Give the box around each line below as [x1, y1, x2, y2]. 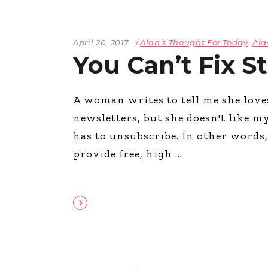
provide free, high [73, 147, 175, 161]
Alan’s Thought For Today [140, 38, 248, 48]
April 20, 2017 [73, 38, 130, 48]
